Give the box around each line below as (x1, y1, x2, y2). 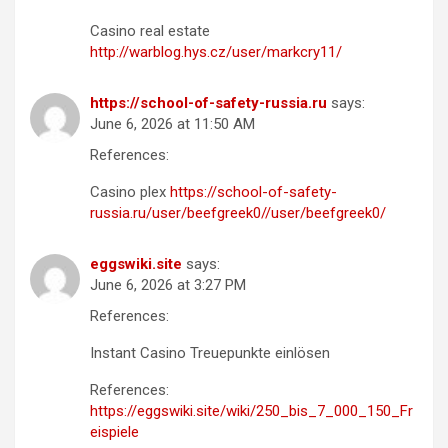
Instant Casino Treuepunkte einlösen (90, 344, 330, 363)
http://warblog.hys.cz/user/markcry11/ (90, 43, 342, 62)
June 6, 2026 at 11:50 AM (90, 115, 255, 134)
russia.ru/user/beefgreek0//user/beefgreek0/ (90, 204, 386, 223)
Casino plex (90, 183, 170, 202)
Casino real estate (90, 22, 210, 41)
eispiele (90, 423, 139, 442)
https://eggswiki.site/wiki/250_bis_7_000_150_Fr (90, 402, 413, 421)
